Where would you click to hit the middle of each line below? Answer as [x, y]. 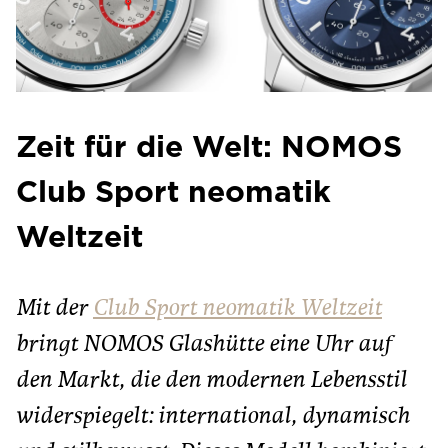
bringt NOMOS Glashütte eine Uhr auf [204, 345]
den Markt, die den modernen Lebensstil [211, 381]
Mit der [54, 309]
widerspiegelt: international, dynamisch [213, 417]
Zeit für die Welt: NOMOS [209, 146]
